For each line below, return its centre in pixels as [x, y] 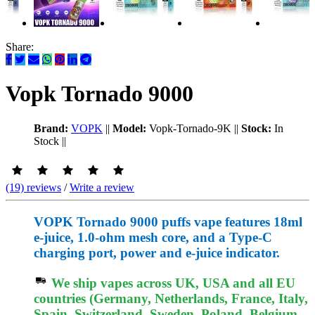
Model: [129, 128]
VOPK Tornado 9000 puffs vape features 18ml [168, 221]
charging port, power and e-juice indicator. [157, 252]
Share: [20, 47]
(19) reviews [33, 187]
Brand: [51, 128]
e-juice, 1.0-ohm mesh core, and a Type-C [153, 237]
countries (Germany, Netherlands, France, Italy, [171, 299]
